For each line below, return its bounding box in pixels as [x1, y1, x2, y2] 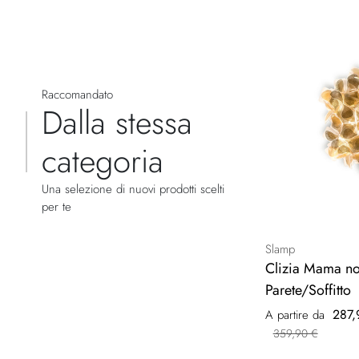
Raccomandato [42, 86, 113, 104]
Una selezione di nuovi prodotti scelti [42, 180, 224, 199]
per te [42, 198, 71, 216]
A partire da [264, 306, 325, 325]
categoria [42, 138, 163, 185]
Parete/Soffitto [264, 280, 351, 301]
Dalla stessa [42, 99, 192, 147]
